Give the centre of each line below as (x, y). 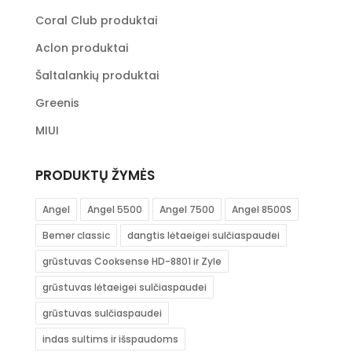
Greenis (57, 103)
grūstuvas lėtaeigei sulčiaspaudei (124, 288)
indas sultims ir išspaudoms (110, 339)
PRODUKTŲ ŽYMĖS (95, 176)
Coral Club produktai (96, 21)
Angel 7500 (187, 210)
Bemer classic (76, 236)
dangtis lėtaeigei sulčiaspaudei (203, 236)
